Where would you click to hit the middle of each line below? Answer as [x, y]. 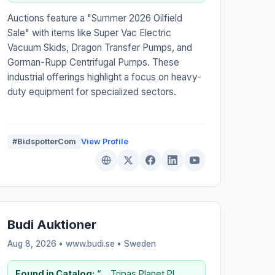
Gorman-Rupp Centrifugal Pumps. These [93, 62]
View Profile [104, 141]
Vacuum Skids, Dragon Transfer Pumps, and [99, 47]
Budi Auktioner [52, 224]
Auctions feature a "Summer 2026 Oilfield [95, 18]
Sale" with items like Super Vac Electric [89, 33]
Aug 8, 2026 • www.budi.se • [65, 243]
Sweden [140, 243]
